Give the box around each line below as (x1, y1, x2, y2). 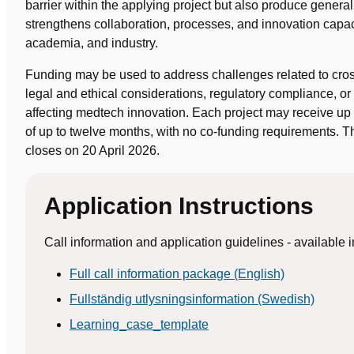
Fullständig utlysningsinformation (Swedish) (70, 292, 314, 306)
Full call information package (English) (70, 267, 284, 281)
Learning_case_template (70, 318, 209, 331)
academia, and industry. (25, 36, 158, 50)
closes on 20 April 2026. (25, 144, 160, 157)
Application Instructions (44, 193, 314, 219)
